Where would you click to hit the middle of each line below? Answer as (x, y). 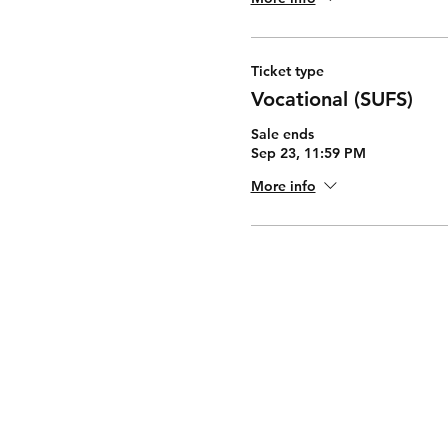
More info (283, 186)
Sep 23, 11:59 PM (308, 153)
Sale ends (282, 134)
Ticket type (287, 71)
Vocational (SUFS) (331, 99)
